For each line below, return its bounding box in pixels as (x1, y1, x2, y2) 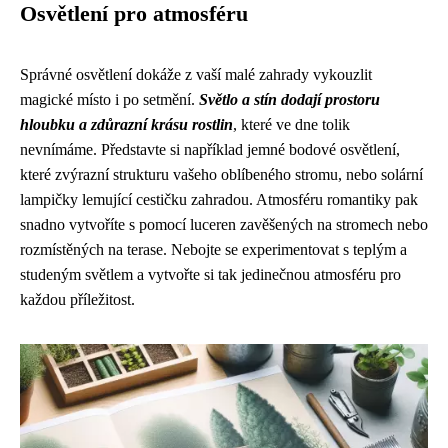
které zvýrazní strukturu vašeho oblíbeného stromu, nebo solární (20, 166, 423, 183)
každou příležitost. (20, 291, 135, 308)
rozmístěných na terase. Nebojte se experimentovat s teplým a (20, 241, 407, 258)
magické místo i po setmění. (20, 91, 199, 108)
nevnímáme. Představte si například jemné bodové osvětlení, (20, 141, 400, 158)
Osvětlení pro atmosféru (20, 2, 248, 26)
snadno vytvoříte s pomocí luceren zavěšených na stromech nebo (20, 216, 428, 233)
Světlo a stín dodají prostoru (199, 91, 380, 108)
